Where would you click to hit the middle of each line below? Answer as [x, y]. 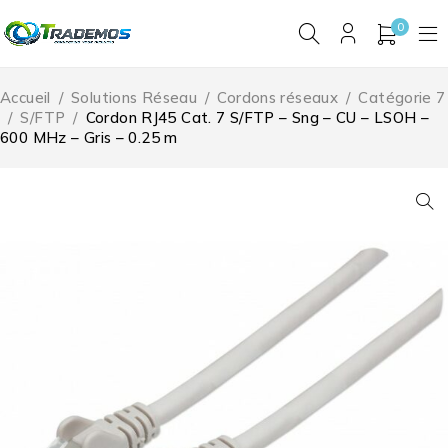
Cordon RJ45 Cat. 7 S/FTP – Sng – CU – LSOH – [257, 118]
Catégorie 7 [402, 98]
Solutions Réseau [134, 98]
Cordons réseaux [277, 98]
